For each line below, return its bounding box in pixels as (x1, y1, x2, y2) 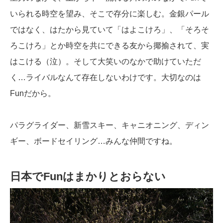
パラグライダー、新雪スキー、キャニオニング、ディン (10, 121, 209, 130)
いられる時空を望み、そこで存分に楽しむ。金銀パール (10, 9, 209, 18)
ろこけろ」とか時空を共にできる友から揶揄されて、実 (10, 41, 209, 50)
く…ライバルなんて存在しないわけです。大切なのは (10, 73, 201, 82)
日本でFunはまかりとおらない (10, 170, 166, 183)
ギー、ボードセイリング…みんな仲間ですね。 (10, 137, 177, 146)
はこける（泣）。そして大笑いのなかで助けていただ (10, 57, 201, 66)
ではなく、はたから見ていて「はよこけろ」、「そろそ (10, 25, 209, 34)
